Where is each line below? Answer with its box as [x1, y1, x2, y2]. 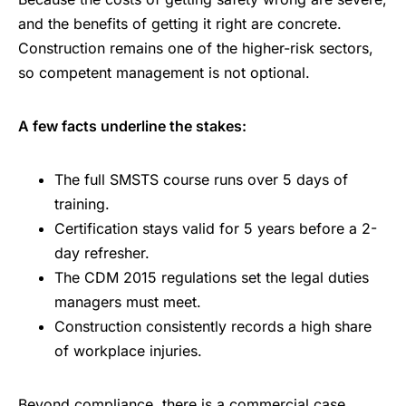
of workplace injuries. [54, 342, 202, 361]
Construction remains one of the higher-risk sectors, [18, 39, 373, 58]
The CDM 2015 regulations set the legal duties [54, 268, 369, 287]
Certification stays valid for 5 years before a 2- [54, 219, 377, 238]
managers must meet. [54, 293, 201, 312]
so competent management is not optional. [18, 63, 310, 82]
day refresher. [54, 244, 150, 263]
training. [54, 195, 110, 214]
